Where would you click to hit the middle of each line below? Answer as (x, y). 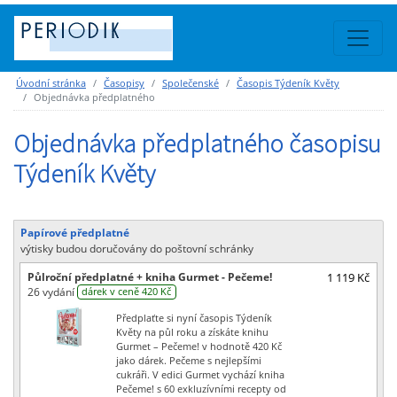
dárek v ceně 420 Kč (127, 292)
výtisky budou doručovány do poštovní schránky (137, 248)
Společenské (191, 83)
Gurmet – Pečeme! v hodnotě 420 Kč (199, 346)
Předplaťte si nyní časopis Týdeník (195, 317)
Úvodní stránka (51, 83)
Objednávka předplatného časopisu (197, 144)
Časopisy (124, 83)
